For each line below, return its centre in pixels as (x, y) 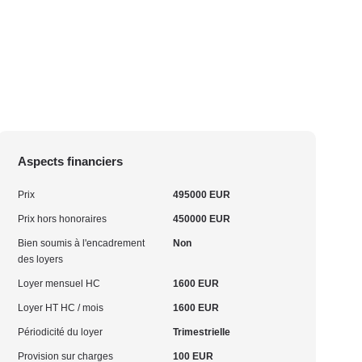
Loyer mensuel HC (59, 284)
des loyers (41, 259)
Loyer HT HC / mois (61, 308)
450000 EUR (201, 219)
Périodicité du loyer (61, 332)
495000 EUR (201, 195)
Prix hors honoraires (63, 219)
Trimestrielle (201, 332)
